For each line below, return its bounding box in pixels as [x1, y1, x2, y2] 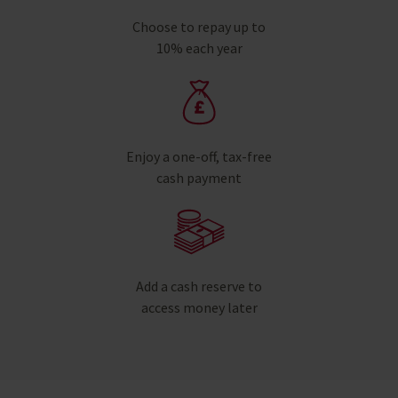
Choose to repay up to [132, 17, 266, 36]
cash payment [156, 168, 242, 187]
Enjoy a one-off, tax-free [126, 147, 272, 165]
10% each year [155, 38, 243, 57]
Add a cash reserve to [136, 276, 262, 295]
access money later [140, 298, 258, 316]
